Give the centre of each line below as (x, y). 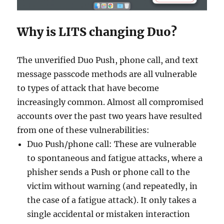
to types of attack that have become (88, 88)
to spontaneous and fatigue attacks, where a (115, 158)
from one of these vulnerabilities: (83, 130)
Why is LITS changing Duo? (97, 32)
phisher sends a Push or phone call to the (109, 172)
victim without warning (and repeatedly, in (112, 186)
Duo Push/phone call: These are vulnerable (112, 144)
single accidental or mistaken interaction (109, 214)
